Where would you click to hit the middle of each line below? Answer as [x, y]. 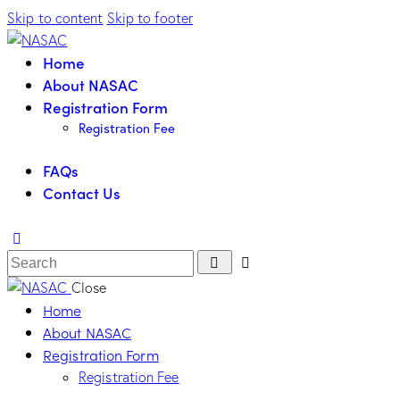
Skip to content [55, 18]
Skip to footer [150, 18]
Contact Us [82, 192]
